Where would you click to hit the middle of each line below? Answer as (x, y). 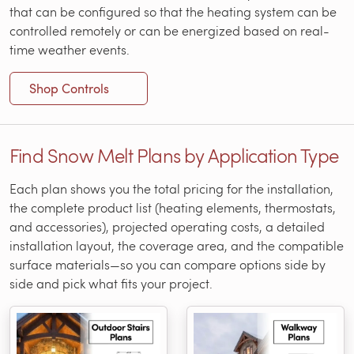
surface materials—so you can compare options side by (168, 265)
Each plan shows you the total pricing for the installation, (171, 189)
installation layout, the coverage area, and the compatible (177, 246)
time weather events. (70, 50)
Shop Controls (71, 89)
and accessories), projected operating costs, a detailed (167, 227)
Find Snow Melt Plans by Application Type (174, 156)
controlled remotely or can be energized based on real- (169, 31)
